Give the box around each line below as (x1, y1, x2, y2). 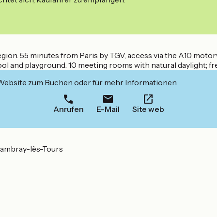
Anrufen (53, 104, 84, 114)
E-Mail (96, 104, 120, 114)
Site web (132, 104, 164, 114)
